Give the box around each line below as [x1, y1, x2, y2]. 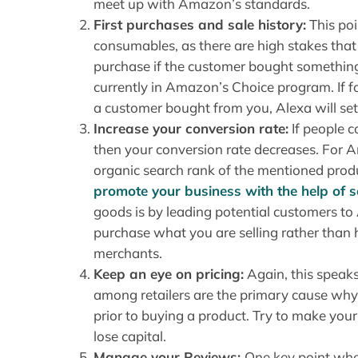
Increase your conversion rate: [93, 119, 289, 137]
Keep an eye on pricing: [93, 265, 245, 282]
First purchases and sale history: [93, 15, 307, 33]
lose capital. [93, 327, 167, 344]
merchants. [93, 244, 163, 261]
